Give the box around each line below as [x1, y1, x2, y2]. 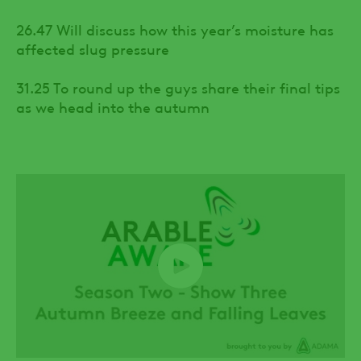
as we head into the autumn [16, 95, 210, 116]
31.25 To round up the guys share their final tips [16, 76, 340, 97]
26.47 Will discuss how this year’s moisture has [16, 18, 334, 39]
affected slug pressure [16, 37, 169, 58]
